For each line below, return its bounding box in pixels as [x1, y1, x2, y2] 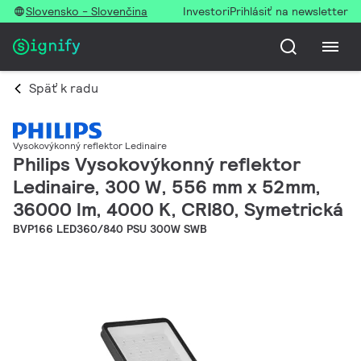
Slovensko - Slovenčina [26, 4, 147, 19]
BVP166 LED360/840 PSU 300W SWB [13, 222, 207, 237]
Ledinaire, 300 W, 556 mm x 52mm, [13, 174, 321, 200]
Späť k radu [29, 80, 98, 97]
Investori [183, 4, 230, 19]
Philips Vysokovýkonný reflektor [13, 151, 301, 177]
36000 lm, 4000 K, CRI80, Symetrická [13, 197, 343, 222]
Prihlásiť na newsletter [230, 4, 348, 19]
